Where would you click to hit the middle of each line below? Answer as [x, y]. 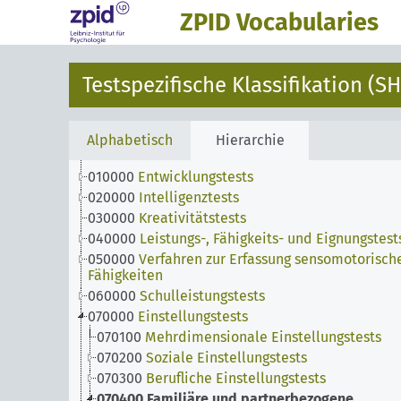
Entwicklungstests [196, 177]
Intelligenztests [189, 197]
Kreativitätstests [192, 218]
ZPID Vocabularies [279, 22]
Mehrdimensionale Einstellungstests [263, 337]
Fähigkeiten [125, 275]
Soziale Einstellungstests [226, 358]
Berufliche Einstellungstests [236, 378]
